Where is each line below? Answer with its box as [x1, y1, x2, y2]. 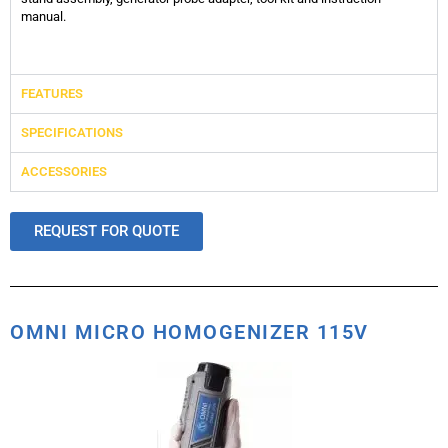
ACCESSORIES [21, 163, 107, 179]
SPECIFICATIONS [21, 124, 123, 140]
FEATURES [21, 85, 83, 101]
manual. [21, 8, 66, 24]
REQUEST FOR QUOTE [34, 221, 179, 240]
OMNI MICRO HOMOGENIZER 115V [10, 319, 369, 344]
